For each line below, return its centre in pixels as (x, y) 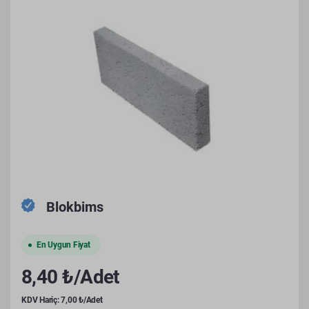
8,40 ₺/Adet (70, 277)
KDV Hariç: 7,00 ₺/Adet (62, 300)
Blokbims (75, 207)
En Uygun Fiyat (63, 245)
